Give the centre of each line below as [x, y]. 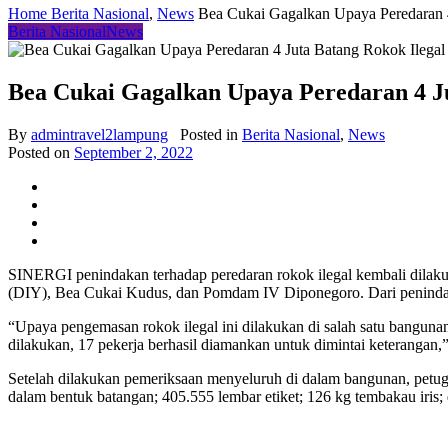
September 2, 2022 [133, 152]
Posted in [209, 134]
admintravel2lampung [99, 134]
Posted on [41, 152]
